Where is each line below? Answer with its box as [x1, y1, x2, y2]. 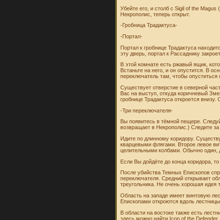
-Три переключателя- [120, 107, 173, 113]
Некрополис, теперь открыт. [120, 11, 191, 17]
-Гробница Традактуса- [120, 22, 178, 28]
